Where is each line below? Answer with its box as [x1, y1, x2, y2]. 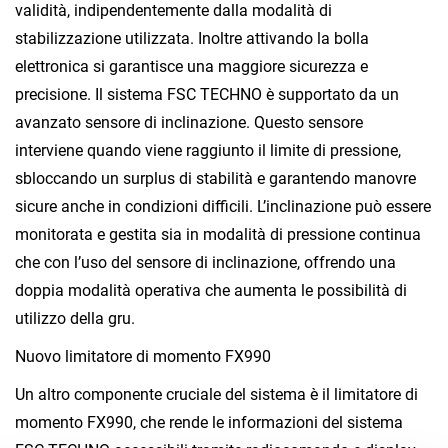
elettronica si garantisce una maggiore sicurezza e [15, 56, 368, 76]
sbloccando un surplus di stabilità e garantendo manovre [15, 168, 416, 188]
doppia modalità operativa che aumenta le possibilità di [15, 280, 407, 300]
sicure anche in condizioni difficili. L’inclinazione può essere [15, 196, 431, 216]
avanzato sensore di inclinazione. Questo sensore [15, 112, 363, 132]
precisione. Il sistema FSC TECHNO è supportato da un [15, 84, 399, 104]
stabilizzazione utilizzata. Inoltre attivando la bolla [15, 28, 369, 48]
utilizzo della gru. [15, 308, 135, 328]
